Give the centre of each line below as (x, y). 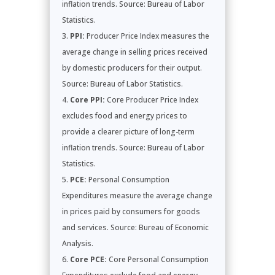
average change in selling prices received (134, 52)
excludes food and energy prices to (124, 115)
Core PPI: (87, 99)
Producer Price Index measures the (147, 36)
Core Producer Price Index (151, 99)
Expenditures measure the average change (137, 195)
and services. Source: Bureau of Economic (135, 227)
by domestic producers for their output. (132, 68)
